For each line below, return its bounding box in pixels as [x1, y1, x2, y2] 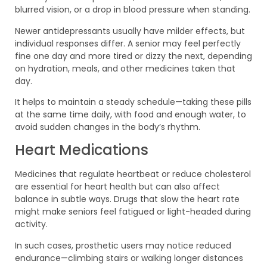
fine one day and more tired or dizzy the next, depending [15, 49, 252, 62]
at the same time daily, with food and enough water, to [15, 108, 246, 120]
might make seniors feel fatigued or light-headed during [15, 206, 251, 218]
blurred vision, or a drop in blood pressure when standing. [15, 4, 250, 16]
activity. [15, 218, 48, 231]
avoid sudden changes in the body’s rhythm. [15, 120, 200, 133]
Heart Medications [15, 140, 148, 160]
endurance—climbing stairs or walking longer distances [15, 252, 243, 264]
